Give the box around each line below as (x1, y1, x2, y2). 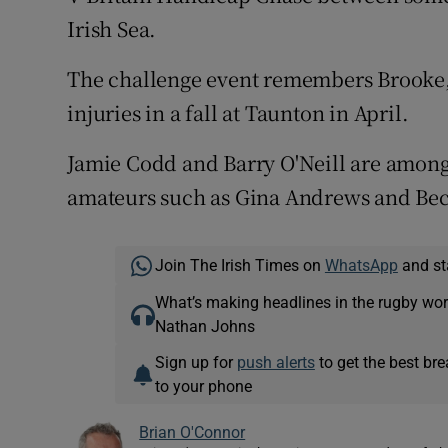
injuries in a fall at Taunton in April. (67, 98, 409, 128)
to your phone (154, 378, 252, 395)
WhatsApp (324, 257, 398, 274)
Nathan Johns (154, 318, 255, 335)
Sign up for (154, 354, 237, 371)
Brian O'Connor (139, 424, 246, 441)
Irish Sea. (67, 14, 157, 44)
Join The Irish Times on (154, 257, 325, 274)
